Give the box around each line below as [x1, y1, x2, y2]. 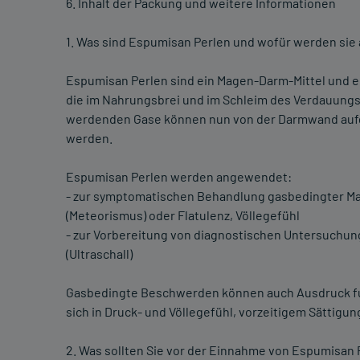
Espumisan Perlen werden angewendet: [66, 169, 292, 185]
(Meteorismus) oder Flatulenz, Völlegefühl [66, 207, 300, 223]
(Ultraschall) [66, 246, 133, 262]
